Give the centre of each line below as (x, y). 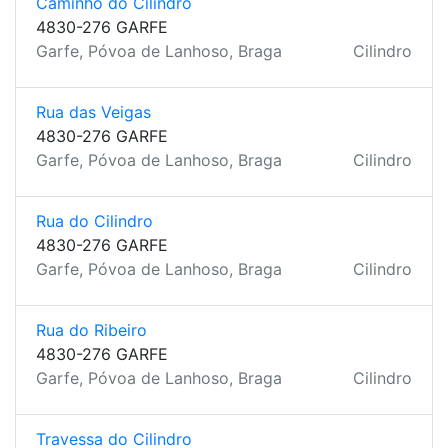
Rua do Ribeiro (91, 330)
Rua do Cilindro (94, 221)
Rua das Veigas (93, 112)
